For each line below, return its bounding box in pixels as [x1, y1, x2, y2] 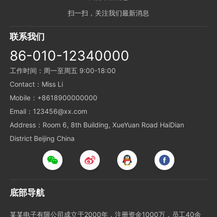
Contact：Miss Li [10, 80, 63, 88]
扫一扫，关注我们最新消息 [68, 9, 149, 17]
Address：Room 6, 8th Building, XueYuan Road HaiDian [10, 121, 184, 129]
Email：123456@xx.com [10, 107, 87, 115]
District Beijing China [10, 134, 75, 142]
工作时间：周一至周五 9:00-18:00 [10, 66, 116, 75]
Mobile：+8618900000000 [10, 93, 97, 102]
